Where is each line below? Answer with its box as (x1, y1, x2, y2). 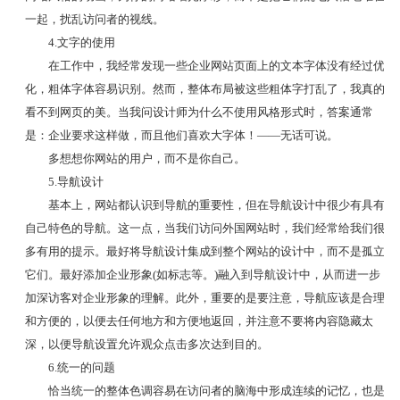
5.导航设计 (47, 174, 104, 188)
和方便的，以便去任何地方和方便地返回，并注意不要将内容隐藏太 (24, 313, 373, 328)
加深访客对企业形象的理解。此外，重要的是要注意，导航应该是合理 (24, 290, 385, 304)
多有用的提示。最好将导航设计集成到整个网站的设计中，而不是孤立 (24, 244, 385, 258)
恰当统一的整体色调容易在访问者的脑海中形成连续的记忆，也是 (47, 383, 385, 397)
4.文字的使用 (47, 35, 115, 49)
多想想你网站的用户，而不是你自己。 (47, 151, 246, 165)
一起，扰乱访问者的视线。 (24, 12, 164, 26)
